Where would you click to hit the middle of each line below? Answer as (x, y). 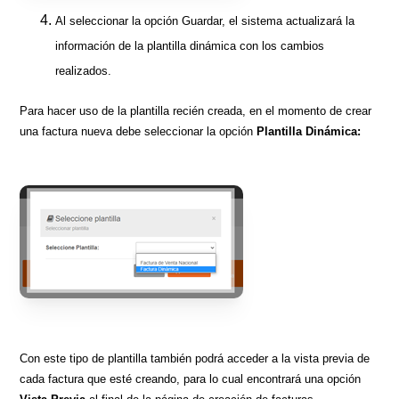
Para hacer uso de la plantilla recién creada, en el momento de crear (196, 110)
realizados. (84, 70)
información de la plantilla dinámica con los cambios (190, 45)
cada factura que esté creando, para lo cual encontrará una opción (191, 379)
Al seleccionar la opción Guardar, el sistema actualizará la (205, 20)
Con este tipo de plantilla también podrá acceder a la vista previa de (195, 358)
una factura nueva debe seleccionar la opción (138, 131)
